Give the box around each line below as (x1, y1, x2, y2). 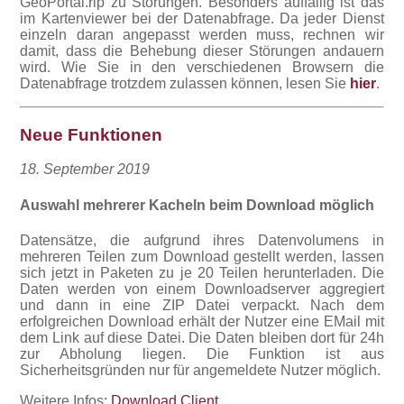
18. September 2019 (20, 161, 151, 178)
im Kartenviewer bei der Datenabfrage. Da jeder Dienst (20, 10, 384, 26)
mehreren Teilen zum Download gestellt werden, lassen (20, 248, 384, 264)
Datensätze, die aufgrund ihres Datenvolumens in (20, 232, 384, 248)
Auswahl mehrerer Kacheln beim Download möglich (20, 197, 375, 213)
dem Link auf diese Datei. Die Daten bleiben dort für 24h (20, 329, 384, 345)
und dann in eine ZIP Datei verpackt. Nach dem (20, 297, 384, 313)
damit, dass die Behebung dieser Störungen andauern (20, 42, 384, 59)
